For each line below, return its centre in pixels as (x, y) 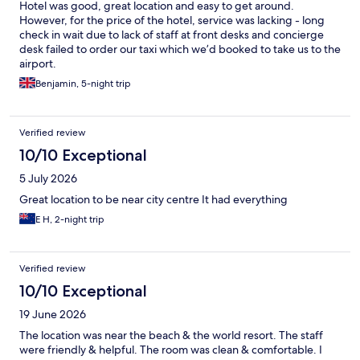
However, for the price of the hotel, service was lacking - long (172, 20)
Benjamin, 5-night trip (83, 83)
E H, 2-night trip (70, 219)
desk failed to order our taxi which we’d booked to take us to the (180, 49)
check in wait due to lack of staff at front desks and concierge (172, 34)
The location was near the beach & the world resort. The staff (171, 335)
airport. (38, 63)
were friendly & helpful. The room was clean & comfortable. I (171, 349)
